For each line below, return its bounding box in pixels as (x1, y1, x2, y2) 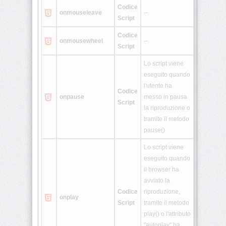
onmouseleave (60, 9, 102, 17)
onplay (60, 194, 79, 201)
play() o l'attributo (144, 210, 191, 218)
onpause (60, 93, 84, 101)
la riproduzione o (144, 104, 190, 112)
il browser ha (144, 166, 179, 174)
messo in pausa (144, 93, 187, 101)
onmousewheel (60, 37, 103, 45)
